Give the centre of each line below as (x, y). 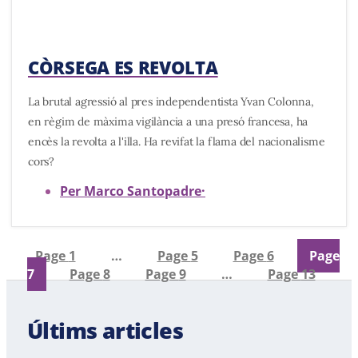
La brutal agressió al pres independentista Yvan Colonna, (171, 102)
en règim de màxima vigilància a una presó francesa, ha (168, 122)
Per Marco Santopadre (131, 191)
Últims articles (105, 330)
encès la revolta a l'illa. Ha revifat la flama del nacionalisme (177, 142)
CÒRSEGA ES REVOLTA (123, 68)
